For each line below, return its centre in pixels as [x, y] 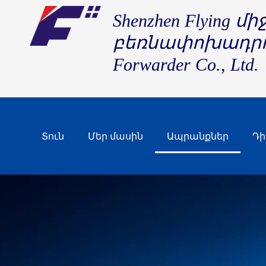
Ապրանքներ [198, 136]
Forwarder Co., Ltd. [186, 64]
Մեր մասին [115, 136]
